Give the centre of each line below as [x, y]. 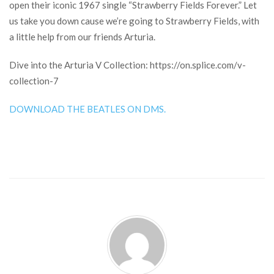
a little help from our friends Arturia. [82, 37]
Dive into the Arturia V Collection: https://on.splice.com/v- [128, 65]
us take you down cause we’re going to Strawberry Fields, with [134, 21]
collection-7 [34, 81]
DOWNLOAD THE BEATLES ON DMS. [87, 109]
